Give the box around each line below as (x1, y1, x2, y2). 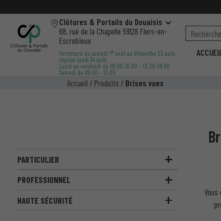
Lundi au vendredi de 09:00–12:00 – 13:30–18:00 (59, 62, 170, 70)
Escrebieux (59, 35, 91, 45)
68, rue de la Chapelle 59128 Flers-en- (59, 26, 167, 36)
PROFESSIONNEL (17, 175, 71, 185)
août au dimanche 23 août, (113, 49, 176, 57)
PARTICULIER (17, 154, 59, 164)
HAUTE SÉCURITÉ (17, 195, 73, 205)
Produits (94, 77, 119, 88)
